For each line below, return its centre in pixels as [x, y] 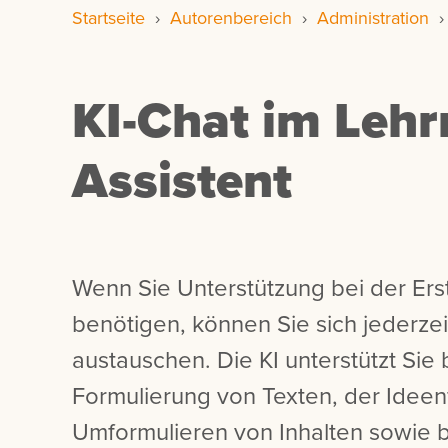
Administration [373, 18]
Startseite [108, 18]
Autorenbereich [231, 18]
